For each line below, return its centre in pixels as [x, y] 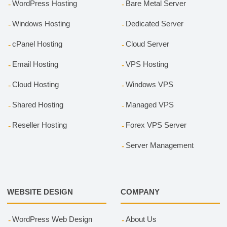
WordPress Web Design [52, 219]
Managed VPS [149, 105]
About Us [141, 219]
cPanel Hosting [37, 44]
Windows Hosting [41, 23]
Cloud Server [147, 44]
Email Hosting [35, 64]
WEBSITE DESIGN [40, 192]
